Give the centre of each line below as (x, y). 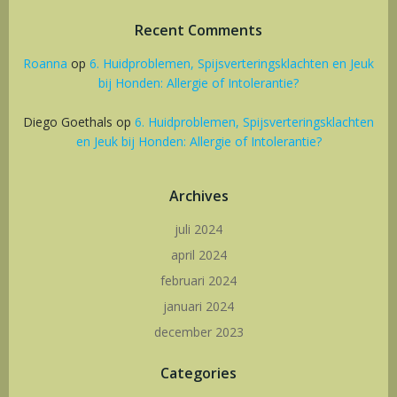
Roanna (45, 63)
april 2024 (198, 255)
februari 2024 (198, 280)
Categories (198, 373)
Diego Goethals (68, 122)
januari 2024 (198, 306)
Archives (198, 196)
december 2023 (198, 332)
